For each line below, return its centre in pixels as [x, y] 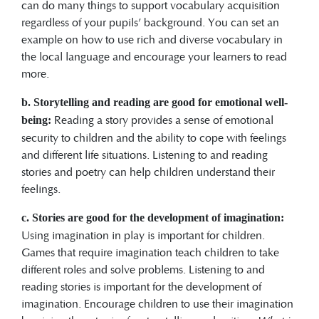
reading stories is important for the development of [141, 286]
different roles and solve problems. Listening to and [143, 269]
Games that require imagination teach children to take [150, 252]
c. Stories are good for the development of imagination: [153, 218]
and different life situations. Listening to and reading [145, 155]
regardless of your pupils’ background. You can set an [150, 22]
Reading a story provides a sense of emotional [164, 120]
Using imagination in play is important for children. [143, 235]
